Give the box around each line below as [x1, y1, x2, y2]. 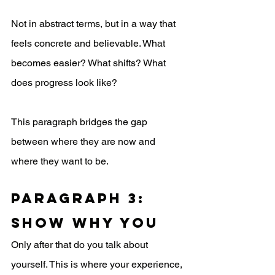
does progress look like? [11, 77, 117, 89]
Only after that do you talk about [11, 239, 150, 251]
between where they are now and [11, 136, 158, 148]
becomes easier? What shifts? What [11, 57, 168, 69]
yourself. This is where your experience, [11, 258, 185, 271]
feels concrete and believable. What [11, 37, 168, 50]
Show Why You [11, 214, 159, 232]
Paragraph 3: [11, 190, 152, 207]
